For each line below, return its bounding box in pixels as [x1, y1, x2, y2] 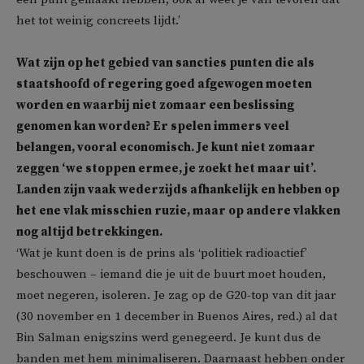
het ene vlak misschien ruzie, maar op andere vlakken [16, 203, 340, 219]
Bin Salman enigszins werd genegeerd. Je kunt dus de [16, 330, 321, 346]
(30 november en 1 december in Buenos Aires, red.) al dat [16, 309, 337, 325]
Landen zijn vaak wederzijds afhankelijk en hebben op [16, 182, 340, 198]
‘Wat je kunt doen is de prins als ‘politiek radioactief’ [16, 245, 307, 262]
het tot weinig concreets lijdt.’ [16, 13, 180, 29]
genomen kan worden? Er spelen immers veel [16, 119, 289, 135]
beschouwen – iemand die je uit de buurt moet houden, [16, 266, 326, 283]
